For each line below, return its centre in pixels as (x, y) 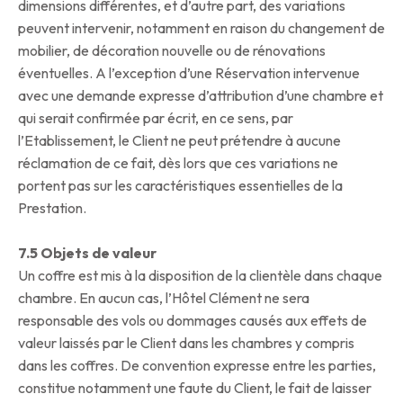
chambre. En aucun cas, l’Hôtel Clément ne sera (164, 298)
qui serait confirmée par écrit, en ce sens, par (156, 118)
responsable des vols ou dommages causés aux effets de (193, 321)
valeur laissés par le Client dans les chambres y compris (186, 343)
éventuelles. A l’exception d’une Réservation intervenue (189, 73)
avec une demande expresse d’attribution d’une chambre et (201, 96)
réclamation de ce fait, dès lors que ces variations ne (178, 163)
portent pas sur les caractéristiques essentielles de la (180, 186)
